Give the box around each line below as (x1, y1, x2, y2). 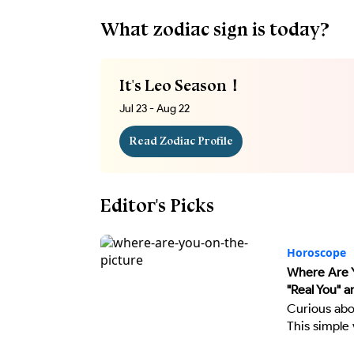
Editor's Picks (100, 194, 214, 217)
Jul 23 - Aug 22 (119, 102, 190, 115)
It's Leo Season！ (119, 76, 243, 95)
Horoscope (287, 247, 346, 259)
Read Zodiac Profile (129, 134, 233, 148)
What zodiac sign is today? (100, 17, 330, 40)
